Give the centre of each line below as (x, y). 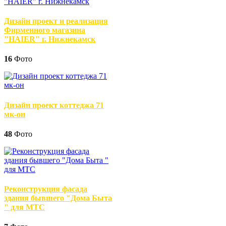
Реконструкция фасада (46, 189)
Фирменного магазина (45, 30)
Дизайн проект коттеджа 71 (54, 105)
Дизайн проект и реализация (56, 21)
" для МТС (24, 207)
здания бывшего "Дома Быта (58, 198)
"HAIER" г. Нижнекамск (50, 39)
